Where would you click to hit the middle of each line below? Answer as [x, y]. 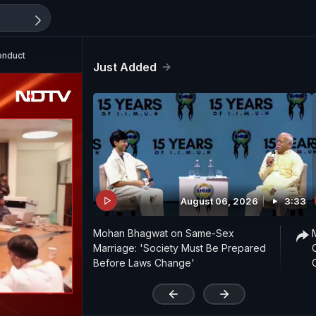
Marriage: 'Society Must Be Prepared [180, 248]
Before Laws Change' [144, 263]
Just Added [125, 67]
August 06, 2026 [219, 201]
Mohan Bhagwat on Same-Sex [164, 233]
